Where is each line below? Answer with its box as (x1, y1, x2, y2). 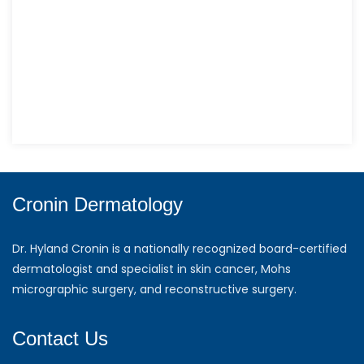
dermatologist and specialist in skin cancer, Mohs (12, 261, 291, 278)
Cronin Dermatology (12, 193, 183, 216)
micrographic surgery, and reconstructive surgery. (12, 281, 297, 298)
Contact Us (12, 327, 108, 350)
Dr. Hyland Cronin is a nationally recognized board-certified (12, 240, 347, 258)
